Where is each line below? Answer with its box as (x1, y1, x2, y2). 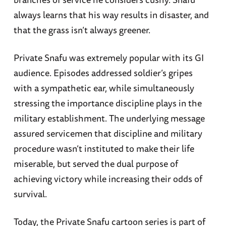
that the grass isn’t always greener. (13, 23, 150, 37)
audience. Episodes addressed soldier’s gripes (13, 66, 193, 80)
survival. (13, 187, 47, 201)
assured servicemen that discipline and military (13, 126, 202, 141)
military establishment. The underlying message (13, 111, 205, 126)
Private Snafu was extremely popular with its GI (13, 50, 204, 65)
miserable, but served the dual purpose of (13, 156, 178, 171)
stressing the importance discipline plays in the (13, 96, 202, 110)
